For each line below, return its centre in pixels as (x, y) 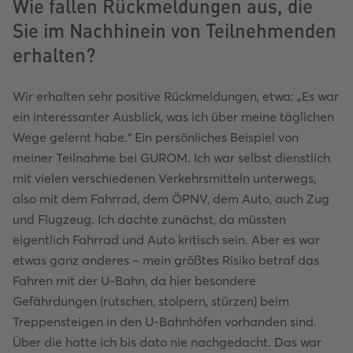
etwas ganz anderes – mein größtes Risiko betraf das (166, 260)
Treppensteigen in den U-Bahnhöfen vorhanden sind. (165, 321)
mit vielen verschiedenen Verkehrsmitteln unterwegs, (164, 178)
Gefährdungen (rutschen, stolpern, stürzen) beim (151, 301)
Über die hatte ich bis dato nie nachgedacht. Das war (167, 342)
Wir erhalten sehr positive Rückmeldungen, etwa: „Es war (176, 96)
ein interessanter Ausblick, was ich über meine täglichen (173, 116)
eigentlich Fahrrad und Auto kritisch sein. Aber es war (166, 239)
